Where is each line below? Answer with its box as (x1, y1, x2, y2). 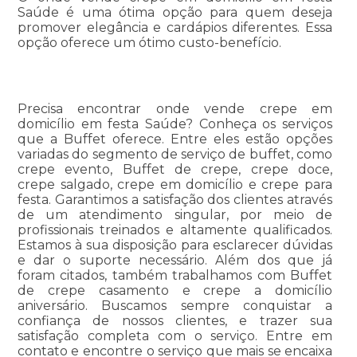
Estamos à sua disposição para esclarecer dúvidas (17, 237, 333, 253)
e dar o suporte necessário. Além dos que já (17, 253, 333, 269)
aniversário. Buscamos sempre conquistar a (17, 298, 333, 314)
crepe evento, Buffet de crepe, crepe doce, (17, 162, 333, 178)
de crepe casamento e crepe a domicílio (17, 283, 333, 299)
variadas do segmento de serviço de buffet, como (17, 147, 333, 163)
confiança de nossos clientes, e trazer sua (17, 313, 333, 329)
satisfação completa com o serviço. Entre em (17, 328, 333, 344)
